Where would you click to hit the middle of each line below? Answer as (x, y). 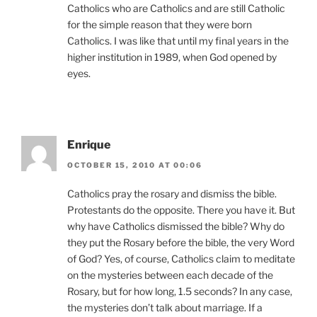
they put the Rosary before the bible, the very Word (181, 242)
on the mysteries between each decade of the (170, 275)
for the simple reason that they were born (160, 25)
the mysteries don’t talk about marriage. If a (165, 307)
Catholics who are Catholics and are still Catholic (176, 8)
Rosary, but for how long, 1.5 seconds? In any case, (180, 291)
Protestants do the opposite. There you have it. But (181, 209)
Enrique (89, 145)
